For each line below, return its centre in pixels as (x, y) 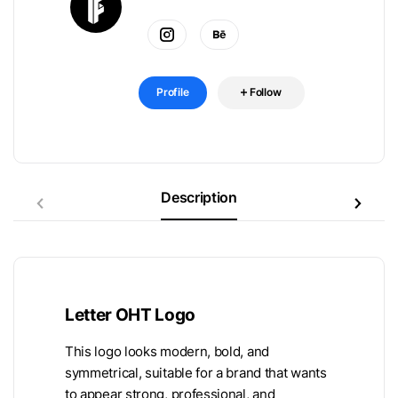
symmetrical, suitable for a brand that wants (196, 373)
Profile (173, 92)
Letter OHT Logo (131, 314)
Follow (265, 92)
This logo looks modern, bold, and (167, 351)
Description (199, 197)
